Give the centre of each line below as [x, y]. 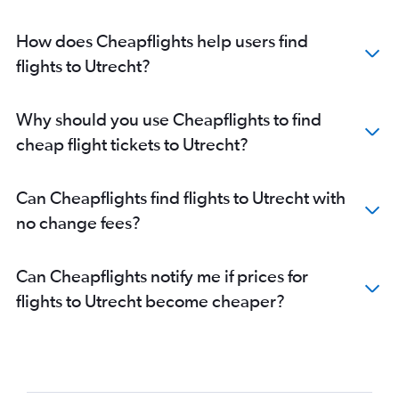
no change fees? [78, 223]
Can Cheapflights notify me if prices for [162, 276]
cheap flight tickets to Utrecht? [132, 144]
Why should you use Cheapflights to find [169, 119]
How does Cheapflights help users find [162, 41]
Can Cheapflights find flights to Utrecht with [181, 198]
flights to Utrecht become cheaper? [151, 301]
